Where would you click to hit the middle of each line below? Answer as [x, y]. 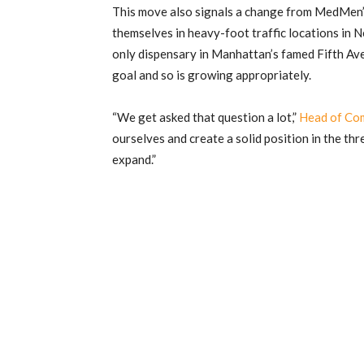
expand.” [134, 160]
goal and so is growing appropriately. [212, 75]
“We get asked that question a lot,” [206, 117]
